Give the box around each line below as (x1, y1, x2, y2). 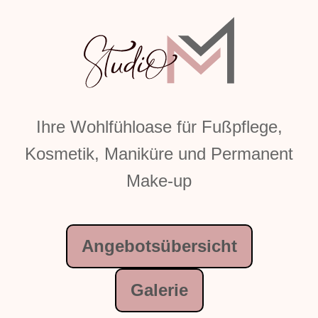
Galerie (130, 280, 188, 300)
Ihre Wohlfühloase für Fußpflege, (35, 117, 283, 137)
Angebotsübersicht (81, 236, 237, 256)
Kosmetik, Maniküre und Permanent (25, 144, 293, 164)
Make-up (126, 171, 192, 191)
